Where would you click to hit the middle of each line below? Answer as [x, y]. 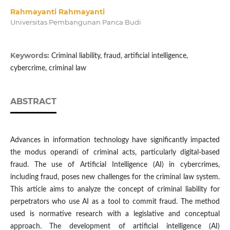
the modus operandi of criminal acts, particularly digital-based [115, 153]
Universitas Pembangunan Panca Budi [75, 22]
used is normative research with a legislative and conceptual [115, 214]
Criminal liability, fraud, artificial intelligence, [119, 56]
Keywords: [31, 56]
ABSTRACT [33, 102]
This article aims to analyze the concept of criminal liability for [115, 190]
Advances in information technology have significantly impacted [115, 140]
